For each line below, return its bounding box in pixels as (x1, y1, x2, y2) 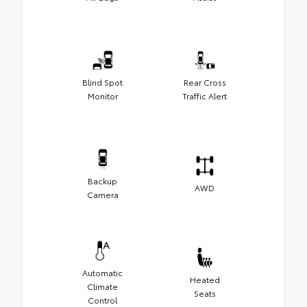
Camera (86, 188, 119, 200)
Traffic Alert (182, 89, 227, 101)
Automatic (82, 266, 123, 278)
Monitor (87, 89, 118, 101)
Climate (87, 280, 118, 292)
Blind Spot (82, 75, 123, 88)
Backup (88, 174, 117, 186)
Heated (189, 273, 220, 285)
